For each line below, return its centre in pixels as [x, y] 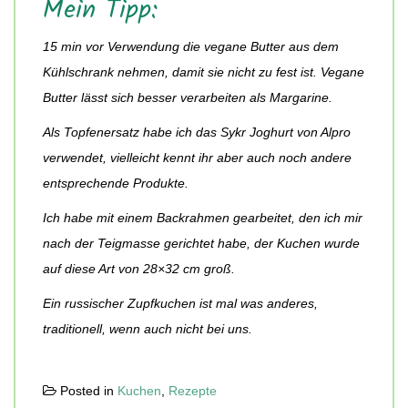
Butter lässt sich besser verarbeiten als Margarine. [188, 98]
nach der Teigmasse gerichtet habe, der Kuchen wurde [201, 244]
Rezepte [193, 391]
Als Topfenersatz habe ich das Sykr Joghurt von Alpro [197, 133]
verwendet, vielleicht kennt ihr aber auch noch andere [197, 158]
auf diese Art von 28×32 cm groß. [139, 269]
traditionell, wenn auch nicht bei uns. [148, 329]
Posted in [87, 391]
